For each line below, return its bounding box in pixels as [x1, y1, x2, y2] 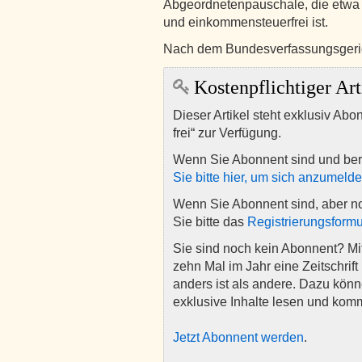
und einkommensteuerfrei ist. [163, 15, 331, 29]
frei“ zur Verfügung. [173, 126, 281, 140]
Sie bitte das [173, 215, 247, 229]
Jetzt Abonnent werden [173, 330, 304, 344]
